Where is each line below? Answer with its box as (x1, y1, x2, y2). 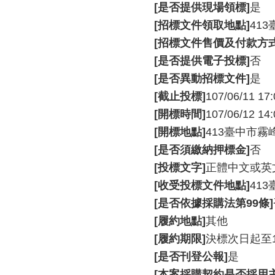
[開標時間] (154, 108, 206, 120)
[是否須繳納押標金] (154, 144, 250, 156)
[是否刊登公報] (154, 250, 228, 263)
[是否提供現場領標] (154, 1, 250, 14)
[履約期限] (154, 233, 206, 245)
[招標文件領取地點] (154, 19, 250, 31)
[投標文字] (154, 161, 206, 174)
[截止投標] (154, 90, 206, 103)
